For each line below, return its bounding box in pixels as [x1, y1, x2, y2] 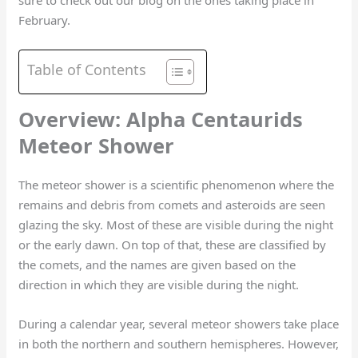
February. [18, 12, 74, 29]
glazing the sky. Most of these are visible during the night [18, 217, 334, 233]
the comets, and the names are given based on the [18, 257, 296, 273]
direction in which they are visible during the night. [18, 276, 303, 293]
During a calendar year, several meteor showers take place [18, 316, 340, 332]
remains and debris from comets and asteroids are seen [18, 197, 326, 213]
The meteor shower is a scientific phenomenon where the [18, 177, 335, 193]
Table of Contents [27, 60, 147, 80]
